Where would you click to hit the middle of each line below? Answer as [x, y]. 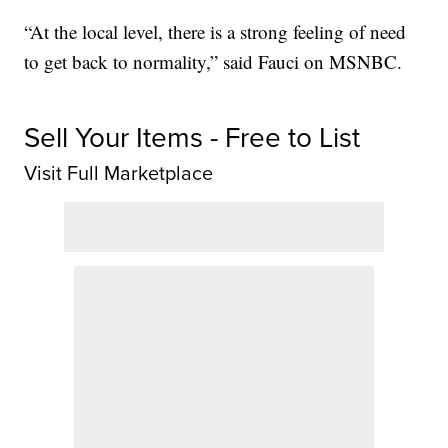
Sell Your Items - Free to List [192, 138]
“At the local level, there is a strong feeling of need [215, 32]
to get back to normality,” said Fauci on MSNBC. [213, 62]
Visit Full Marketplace [119, 173]
